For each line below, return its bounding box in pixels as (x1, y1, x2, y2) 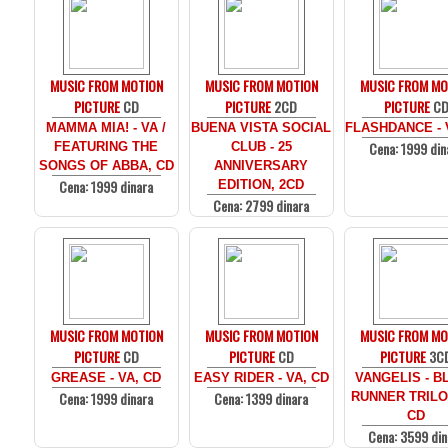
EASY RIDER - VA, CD (194, 370, 329, 385)
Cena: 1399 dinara (214, 388, 309, 409)
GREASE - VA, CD (51, 370, 162, 385)
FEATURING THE (54, 139, 159, 154)
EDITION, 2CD (218, 177, 305, 192)
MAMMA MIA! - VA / (46, 120, 167, 135)
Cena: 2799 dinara (213, 195, 310, 216)
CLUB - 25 (231, 139, 292, 154)
